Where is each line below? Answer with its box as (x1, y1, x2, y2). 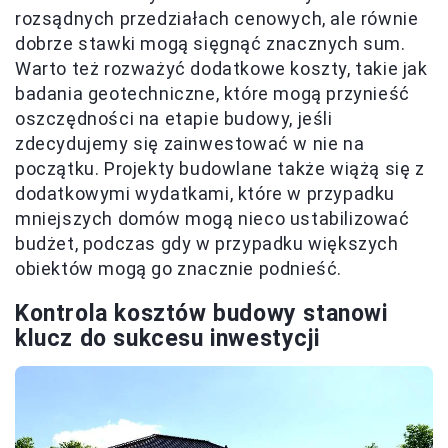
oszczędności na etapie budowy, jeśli (15, 108, 333, 130)
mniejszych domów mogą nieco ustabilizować (15, 208, 410, 230)
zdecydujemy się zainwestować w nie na (15, 133, 365, 155)
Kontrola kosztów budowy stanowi (15, 300, 388, 328)
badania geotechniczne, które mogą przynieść (15, 83, 410, 105)
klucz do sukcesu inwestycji (15, 325, 320, 353)
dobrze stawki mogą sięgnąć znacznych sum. (15, 33, 406, 55)
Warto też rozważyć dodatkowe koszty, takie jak (15, 58, 428, 80)
